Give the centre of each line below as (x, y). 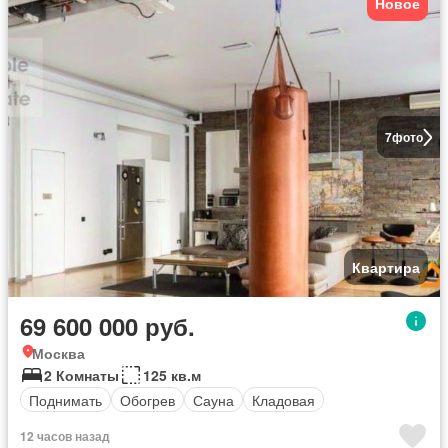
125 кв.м (172, 375)
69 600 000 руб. (107, 326)
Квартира (386, 267)
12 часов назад (65, 436)
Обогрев (147, 399)
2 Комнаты (81, 375)
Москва (58, 353)
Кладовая (283, 399)
